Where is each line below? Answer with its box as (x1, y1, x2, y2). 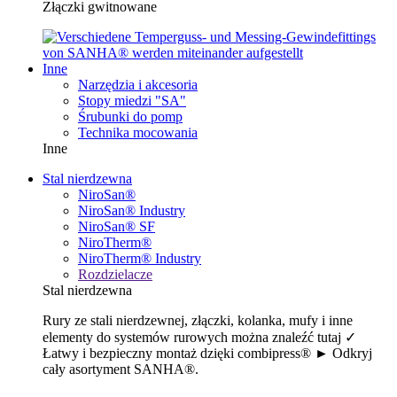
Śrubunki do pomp (78, 109, 183, 125)
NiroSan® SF (78, 219, 155, 235)
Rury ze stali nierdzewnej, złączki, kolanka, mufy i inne (43, 313, 353, 329)
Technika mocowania (78, 125, 198, 141)
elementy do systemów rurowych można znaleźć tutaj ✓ (43, 330, 356, 346)
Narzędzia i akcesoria (78, 77, 198, 93)
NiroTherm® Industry (78, 251, 201, 267)
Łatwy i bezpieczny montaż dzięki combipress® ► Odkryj (43, 346, 372, 362)
